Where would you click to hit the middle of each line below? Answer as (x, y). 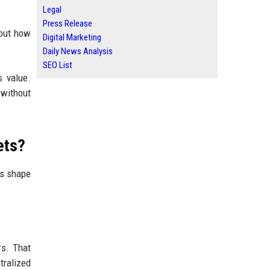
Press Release (67, 24)
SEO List (58, 65)
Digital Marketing (72, 37)
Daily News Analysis (78, 51)
